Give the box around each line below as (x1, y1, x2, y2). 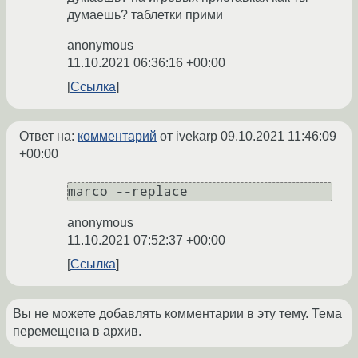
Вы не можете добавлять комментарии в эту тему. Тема (13, 307, 342, 321)
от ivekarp (157, 129, 221, 144)
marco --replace (68, 184, 188, 200)
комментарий (78, 129, 157, 144)
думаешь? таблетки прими (67, 8, 223, 22)
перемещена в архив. (13, 324, 141, 339)
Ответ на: (19, 129, 78, 144)
